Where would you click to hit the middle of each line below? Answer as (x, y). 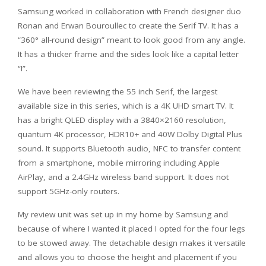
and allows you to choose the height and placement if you (127, 257)
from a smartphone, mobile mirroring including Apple (119, 163)
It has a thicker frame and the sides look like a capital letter (128, 54)
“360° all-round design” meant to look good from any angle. (132, 40)
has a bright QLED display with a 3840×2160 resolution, (122, 120)
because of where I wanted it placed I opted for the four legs (132, 229)
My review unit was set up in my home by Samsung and (123, 214)
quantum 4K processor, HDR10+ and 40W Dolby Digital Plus (130, 134)
